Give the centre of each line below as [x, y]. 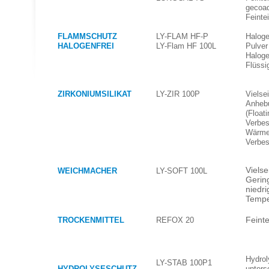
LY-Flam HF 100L [186, 46]
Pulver [256, 46]
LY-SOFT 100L [181, 171]
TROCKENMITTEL [91, 220]
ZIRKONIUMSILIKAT [94, 94]
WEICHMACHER [87, 171]
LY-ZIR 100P [178, 94]
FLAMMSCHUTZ [87, 36]
